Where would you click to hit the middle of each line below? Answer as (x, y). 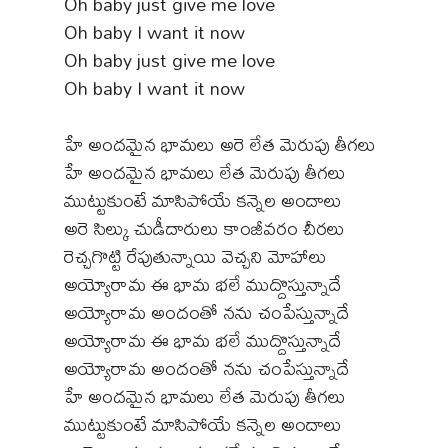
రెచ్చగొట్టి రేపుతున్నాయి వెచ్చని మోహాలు (195, 256)
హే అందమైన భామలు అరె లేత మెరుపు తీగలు (220, 144)
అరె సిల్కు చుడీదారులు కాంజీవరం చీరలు (204, 228)
